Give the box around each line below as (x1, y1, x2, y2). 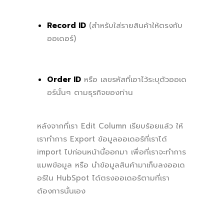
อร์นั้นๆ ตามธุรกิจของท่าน (47, 86, 133, 98)
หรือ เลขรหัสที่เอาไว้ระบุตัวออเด (84, 73, 186, 85)
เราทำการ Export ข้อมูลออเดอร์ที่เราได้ (37, 133, 167, 144)
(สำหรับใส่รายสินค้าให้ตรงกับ (86, 19, 182, 31)
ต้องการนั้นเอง (37, 185, 85, 196)
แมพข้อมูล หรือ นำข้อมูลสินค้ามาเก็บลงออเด (37, 159, 185, 170)
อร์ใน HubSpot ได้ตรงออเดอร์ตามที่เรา (37, 172, 169, 183)
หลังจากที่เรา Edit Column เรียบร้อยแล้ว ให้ (37, 120, 183, 131)
